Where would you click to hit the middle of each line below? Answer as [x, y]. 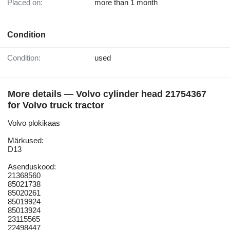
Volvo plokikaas [34, 123]
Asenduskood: [32, 167]
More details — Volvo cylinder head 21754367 [107, 94]
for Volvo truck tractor [56, 106]
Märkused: [26, 141]
